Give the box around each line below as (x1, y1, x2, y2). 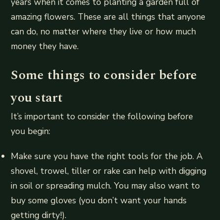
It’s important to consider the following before (11, 110, 193, 123)
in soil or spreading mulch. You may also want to (11, 180, 200, 192)
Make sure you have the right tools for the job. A (11, 150, 203, 163)
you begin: (11, 125, 51, 137)
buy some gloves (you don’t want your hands (11, 194, 187, 207)
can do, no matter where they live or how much (11, 26, 196, 37)
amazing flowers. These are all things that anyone (11, 11, 206, 23)
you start (11, 88, 62, 108)
